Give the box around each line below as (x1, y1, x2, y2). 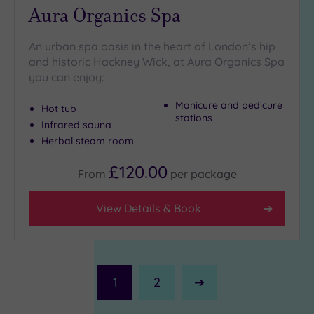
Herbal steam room (41, 134, 134, 147)
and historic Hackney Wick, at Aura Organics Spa (29, 54, 285, 69)
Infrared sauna (41, 118, 111, 131)
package (190, 166, 237, 181)
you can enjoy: (29, 69, 104, 84)
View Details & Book (96, 200, 201, 215)
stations (175, 111, 212, 124)
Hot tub (41, 102, 76, 115)
